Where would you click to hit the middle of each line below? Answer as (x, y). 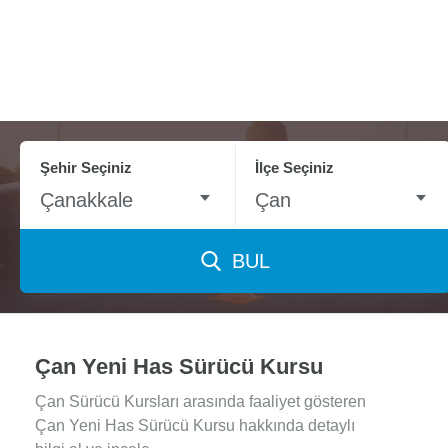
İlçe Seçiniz (295, 167)
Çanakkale (86, 200)
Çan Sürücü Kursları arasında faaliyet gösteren (200, 401)
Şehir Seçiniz (86, 167)
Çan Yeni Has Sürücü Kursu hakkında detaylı (195, 425)
